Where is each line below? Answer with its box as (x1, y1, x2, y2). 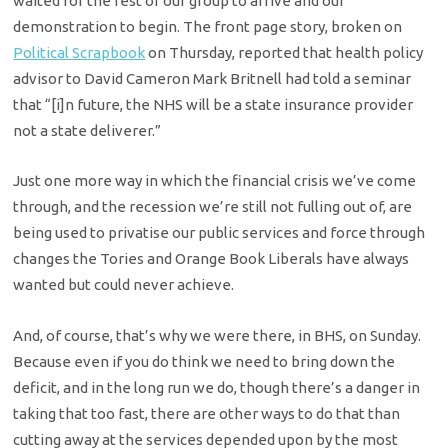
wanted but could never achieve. (13, 276, 235, 294)
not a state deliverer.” (13, 121, 162, 139)
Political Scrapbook (13, 43, 146, 61)
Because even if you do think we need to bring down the (13, 352, 396, 370)
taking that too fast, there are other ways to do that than (13, 404, 401, 422)
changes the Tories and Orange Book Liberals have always (13, 250, 410, 268)
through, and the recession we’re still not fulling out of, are (13, 198, 413, 216)
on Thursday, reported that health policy (145, 43, 424, 61)
